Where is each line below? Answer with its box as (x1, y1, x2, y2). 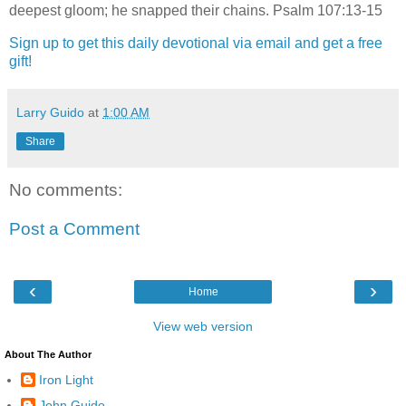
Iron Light (39, 372, 93, 388)
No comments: (9, 179, 122, 199)
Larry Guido (16, 104, 84, 120)
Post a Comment (9, 219, 140, 239)
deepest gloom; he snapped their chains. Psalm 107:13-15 (9, 3, 382, 18)
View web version (153, 318, 253, 333)
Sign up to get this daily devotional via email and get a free (9, 34, 382, 51)
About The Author (5, 348, 92, 360)
